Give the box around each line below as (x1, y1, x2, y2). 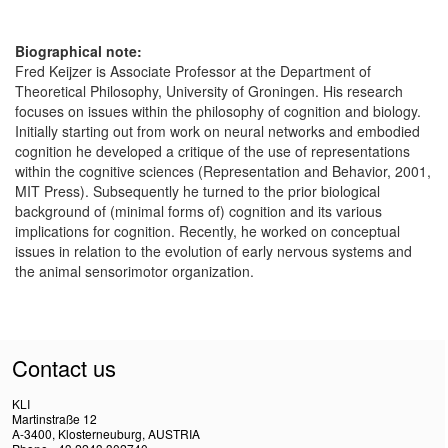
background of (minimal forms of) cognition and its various (15, 201, 382, 221)
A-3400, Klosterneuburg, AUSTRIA (12, 424, 200, 442)
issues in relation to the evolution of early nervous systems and (15, 241, 412, 261)
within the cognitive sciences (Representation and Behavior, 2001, (15, 161, 431, 181)
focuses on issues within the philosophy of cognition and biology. (15, 101, 421, 121)
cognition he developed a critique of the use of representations (15, 141, 410, 161)
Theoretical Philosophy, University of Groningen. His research (15, 81, 403, 101)
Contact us (12, 351, 116, 383)
